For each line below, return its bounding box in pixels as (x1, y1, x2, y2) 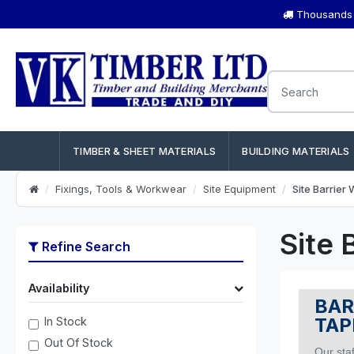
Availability (28, 281, 89, 295)
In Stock (44, 314, 87, 328)
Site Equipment (203, 183, 276, 195)
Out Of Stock (44, 336, 113, 349)
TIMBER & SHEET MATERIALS (73, 145, 217, 157)
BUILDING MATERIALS (242, 145, 350, 157)
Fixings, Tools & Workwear (55, 183, 186, 195)
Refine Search (39, 239, 130, 254)
